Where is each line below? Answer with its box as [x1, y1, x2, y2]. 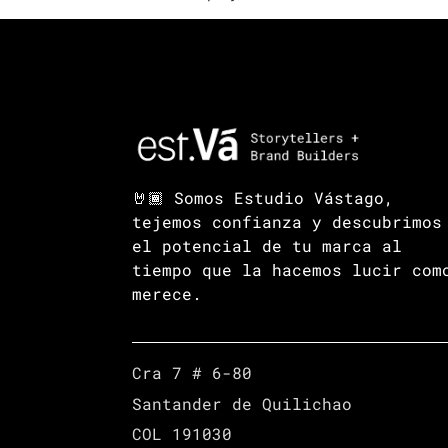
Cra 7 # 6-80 [132, 362, 252, 384]
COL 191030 [132, 423, 232, 445]
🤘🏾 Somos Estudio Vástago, [132, 186, 394, 208]
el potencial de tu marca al [132, 234, 402, 256]
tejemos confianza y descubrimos [132, 210, 442, 232]
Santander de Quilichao [132, 392, 352, 414]
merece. [132, 282, 202, 304]
